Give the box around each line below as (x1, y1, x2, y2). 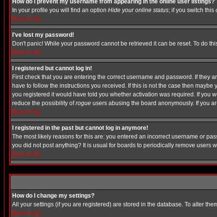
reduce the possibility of (12, 100, 76, 107)
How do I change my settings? (12, 192, 94, 199)
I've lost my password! (12, 31, 74, 38)
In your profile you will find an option (12, 7, 108, 14)
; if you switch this (169, 7, 216, 14)
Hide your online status (108, 7, 169, 14)
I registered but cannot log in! (12, 65, 92, 72)
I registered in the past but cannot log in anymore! (12, 124, 148, 131)
